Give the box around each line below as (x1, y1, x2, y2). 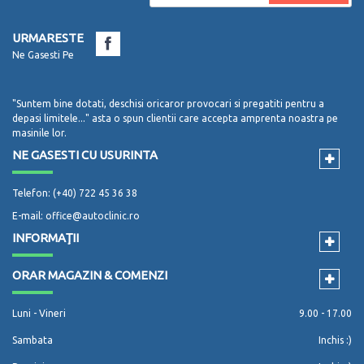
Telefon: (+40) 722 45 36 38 (12, 188, 137, 199)
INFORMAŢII (12, 231, 79, 245)
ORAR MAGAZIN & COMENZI (12, 268, 167, 283)
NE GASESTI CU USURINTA (12, 148, 158, 162)
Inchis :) (318, 335, 352, 346)
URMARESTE (12, 31, 84, 45)
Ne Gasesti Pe (12, 50, 74, 61)
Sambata (12, 335, 53, 346)
